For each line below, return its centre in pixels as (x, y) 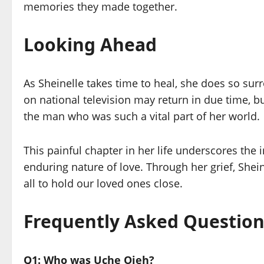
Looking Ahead (90, 45)
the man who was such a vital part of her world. (142, 116)
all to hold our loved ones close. (103, 184)
